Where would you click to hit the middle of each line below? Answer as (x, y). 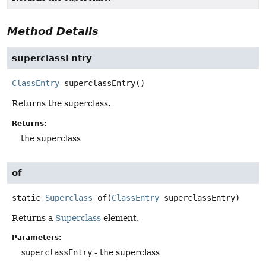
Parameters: (37, 237)
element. (120, 218)
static (26, 197)
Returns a (34, 218)
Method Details (53, 31)
